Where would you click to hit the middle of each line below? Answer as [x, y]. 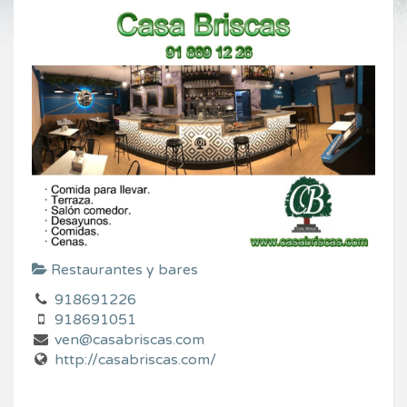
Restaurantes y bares [123, 269]
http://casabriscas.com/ [135, 359]
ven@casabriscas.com [129, 339]
